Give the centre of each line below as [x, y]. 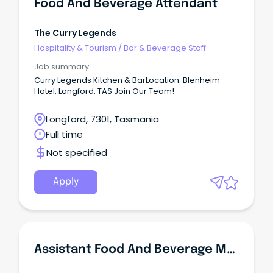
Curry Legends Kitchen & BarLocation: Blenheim [127, 80]
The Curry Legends [75, 33]
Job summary [62, 67]
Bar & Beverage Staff [165, 48]
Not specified [77, 152]
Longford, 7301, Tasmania [102, 119]
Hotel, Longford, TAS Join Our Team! [104, 91]
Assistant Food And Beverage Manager [231, 250]
